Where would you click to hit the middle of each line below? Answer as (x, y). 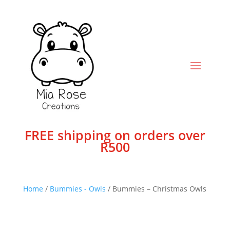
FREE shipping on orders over (115, 135)
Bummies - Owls (78, 189)
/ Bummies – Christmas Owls (156, 189)
